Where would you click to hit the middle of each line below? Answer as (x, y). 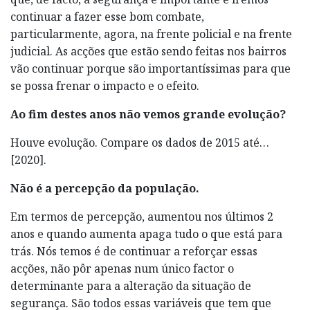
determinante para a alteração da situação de (131, 285)
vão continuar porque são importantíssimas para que (151, 68)
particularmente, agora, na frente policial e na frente (151, 34)
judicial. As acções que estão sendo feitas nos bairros (148, 51)
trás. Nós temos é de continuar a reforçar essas (134, 251)
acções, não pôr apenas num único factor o (122, 268)
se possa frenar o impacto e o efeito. (105, 85)
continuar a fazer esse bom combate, (107, 16)
